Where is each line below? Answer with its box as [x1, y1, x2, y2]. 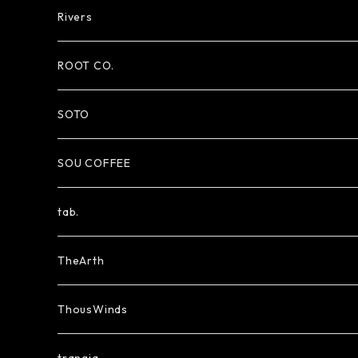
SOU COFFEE [58, 156, 131, 170]
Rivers [58, 10, 93, 24]
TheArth [58, 253, 105, 268]
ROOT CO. [58, 58, 114, 73]
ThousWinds [58, 302, 128, 316]
